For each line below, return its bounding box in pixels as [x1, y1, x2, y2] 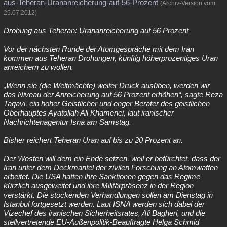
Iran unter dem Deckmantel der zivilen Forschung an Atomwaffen [4, 163, 218, 172]
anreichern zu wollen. [4, 63, 73, 71]
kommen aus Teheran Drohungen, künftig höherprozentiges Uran [4, 54, 218, 62]
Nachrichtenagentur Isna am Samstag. [4, 118, 131, 126]
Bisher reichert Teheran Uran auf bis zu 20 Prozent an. [4, 136, 183, 144]
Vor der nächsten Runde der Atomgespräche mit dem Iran [4, 45, 194, 53]
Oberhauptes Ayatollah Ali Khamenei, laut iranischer [4, 108, 174, 117]
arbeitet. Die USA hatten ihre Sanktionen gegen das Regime [4, 172, 200, 181]
